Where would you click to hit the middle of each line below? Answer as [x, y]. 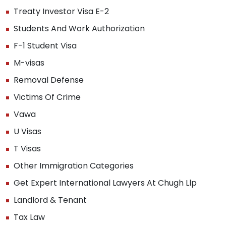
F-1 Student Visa [45, 45]
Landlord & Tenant [50, 200]
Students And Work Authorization [79, 28]
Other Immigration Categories [74, 165]
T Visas [27, 148]
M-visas [29, 63]
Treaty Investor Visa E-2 [61, 11]
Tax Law [29, 217]
